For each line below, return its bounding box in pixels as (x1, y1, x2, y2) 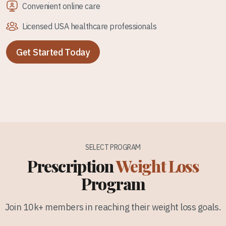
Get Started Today (16, 46, 90, 58)
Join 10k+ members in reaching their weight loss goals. (5, 201, 221, 213)
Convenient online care (22, 1, 100, 11)
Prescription (27, 155, 116, 177)
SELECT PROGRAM (85, 143, 141, 152)
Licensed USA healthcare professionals (22, 21, 157, 31)
